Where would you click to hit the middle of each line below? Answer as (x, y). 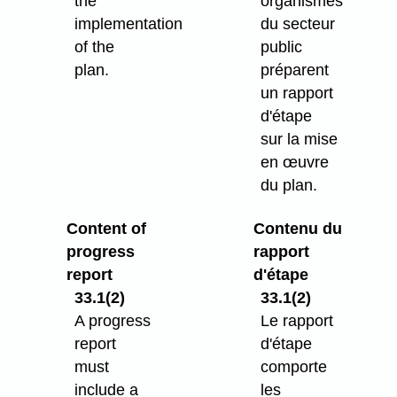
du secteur (298, 23)
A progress (113, 320)
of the (95, 47)
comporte (294, 366)
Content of (107, 228)
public (282, 47)
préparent (295, 70)
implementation (129, 23)
